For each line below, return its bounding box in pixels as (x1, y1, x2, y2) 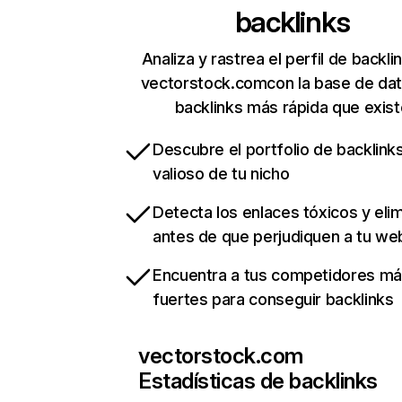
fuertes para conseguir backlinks (153, 290, 394, 310)
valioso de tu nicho (153, 164, 290, 184)
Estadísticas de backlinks (138, 368, 378, 395)
